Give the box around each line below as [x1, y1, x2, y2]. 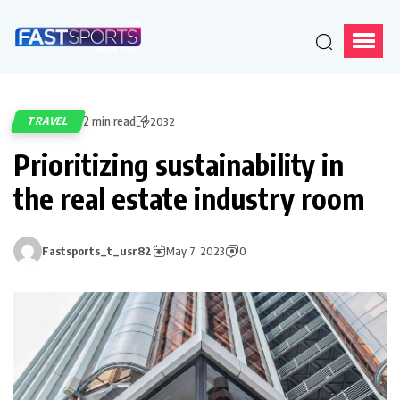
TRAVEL [26, 114, 71, 129]
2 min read [83, 113, 136, 129]
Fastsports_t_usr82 [42, 244, 152, 259]
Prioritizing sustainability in [13, 146, 344, 183]
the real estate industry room [13, 180, 364, 217]
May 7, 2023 [166, 244, 225, 259]
